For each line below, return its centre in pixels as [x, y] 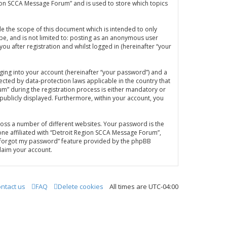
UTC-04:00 [163, 186]
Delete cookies [81, 186]
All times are [129, 186]
